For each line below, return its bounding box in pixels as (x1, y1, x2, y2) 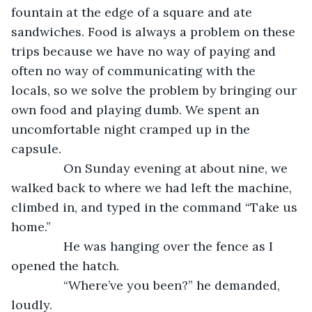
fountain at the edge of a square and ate (11, 3, 256, 20)
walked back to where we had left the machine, (11, 179, 295, 196)
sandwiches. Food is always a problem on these (11, 23, 299, 40)
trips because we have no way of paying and (11, 42, 279, 59)
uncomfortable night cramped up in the (11, 120, 253, 137)
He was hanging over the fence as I (25, 237, 276, 254)
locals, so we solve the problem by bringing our (11, 81, 300, 98)
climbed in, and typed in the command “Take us (11, 198, 301, 215)
